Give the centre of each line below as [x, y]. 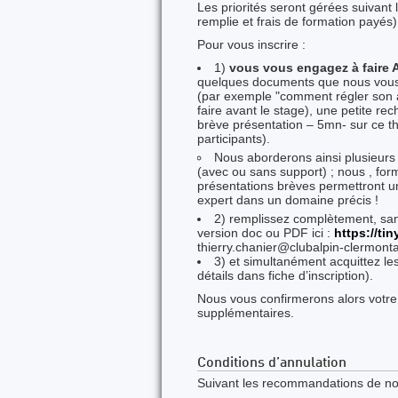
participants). [234, 139]
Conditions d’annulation [272, 363]
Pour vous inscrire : [251, 44]
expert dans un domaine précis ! [288, 200]
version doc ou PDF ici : [266, 233]
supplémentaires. [246, 313]
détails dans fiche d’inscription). [285, 275]
